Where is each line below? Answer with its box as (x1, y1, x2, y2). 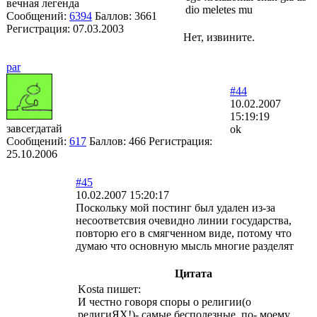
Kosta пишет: (78, 282, 141, 295)
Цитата (174, 267, 212, 279)
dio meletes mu (185, 3, 253, 16)
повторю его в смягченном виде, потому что (76, 226, 292, 239)
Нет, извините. (183, 30, 255, 43)
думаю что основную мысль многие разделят (76, 239, 294, 252)
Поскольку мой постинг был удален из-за (76, 201, 275, 214)
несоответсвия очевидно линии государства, (76, 214, 292, 226)
